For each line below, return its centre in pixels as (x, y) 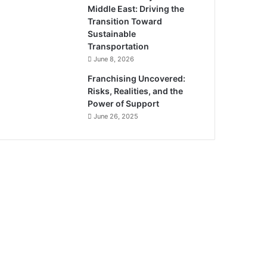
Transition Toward (125, 21)
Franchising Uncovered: (137, 78)
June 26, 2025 (116, 116)
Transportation (119, 46)
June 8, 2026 (114, 59)
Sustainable (112, 34)
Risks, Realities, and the (136, 91)
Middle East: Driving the (136, 9)
